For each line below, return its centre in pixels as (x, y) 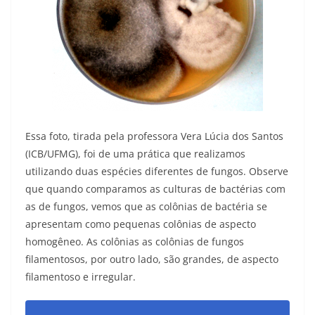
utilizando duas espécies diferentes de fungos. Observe (157, 171)
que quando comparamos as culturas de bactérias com (155, 188)
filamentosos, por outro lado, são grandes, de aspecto (152, 259)
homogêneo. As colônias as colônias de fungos (135, 241)
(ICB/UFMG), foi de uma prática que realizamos (135, 153)
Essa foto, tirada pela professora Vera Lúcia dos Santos (154, 136)
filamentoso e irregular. (81, 276)
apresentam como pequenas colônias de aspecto (141, 224)
